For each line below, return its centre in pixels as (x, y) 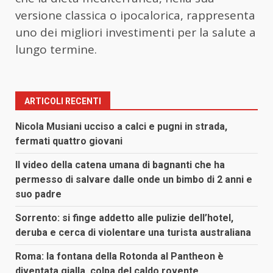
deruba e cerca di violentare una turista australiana (133, 232)
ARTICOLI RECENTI (63, 101)
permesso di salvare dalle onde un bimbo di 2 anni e (134, 179)
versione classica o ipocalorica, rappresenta (135, 15)
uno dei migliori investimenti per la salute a (136, 32)
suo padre (38, 194)
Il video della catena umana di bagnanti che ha (120, 165)
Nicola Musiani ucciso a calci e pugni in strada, (121, 126)
